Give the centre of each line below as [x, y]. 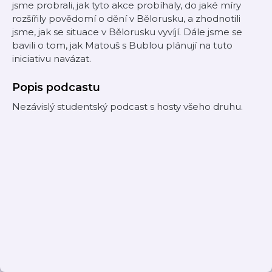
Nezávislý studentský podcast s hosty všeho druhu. [127, 107]
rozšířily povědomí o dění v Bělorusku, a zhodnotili [126, 19]
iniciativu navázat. [52, 59]
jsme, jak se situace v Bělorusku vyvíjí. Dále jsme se [127, 32]
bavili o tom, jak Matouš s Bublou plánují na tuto [122, 45]
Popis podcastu [56, 87]
